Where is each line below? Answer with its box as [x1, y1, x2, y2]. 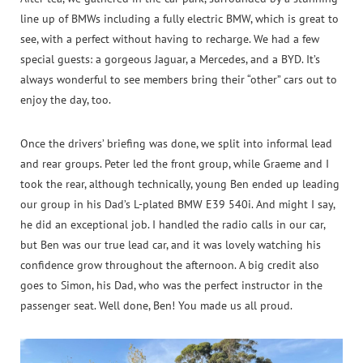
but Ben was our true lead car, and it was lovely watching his [20, 237, 321, 253]
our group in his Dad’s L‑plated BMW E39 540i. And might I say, [20, 197, 335, 212]
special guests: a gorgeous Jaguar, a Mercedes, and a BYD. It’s [20, 51, 320, 66]
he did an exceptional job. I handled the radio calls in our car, [20, 217, 325, 233]
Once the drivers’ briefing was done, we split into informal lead [20, 136, 332, 152]
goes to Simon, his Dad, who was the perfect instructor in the [20, 278, 322, 293]
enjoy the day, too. [20, 92, 111, 107]
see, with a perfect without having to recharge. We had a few [20, 31, 319, 46]
